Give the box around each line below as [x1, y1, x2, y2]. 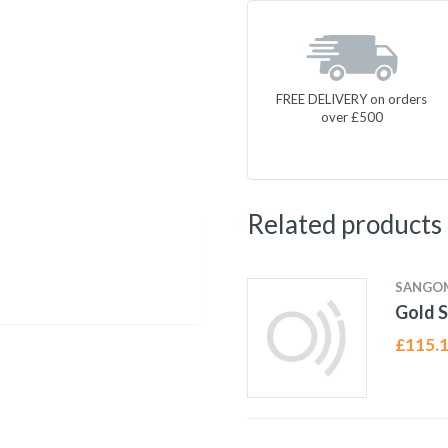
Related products [246, 208, 442, 240]
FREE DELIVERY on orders [276, 90, 428, 107]
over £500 [320, 108, 383, 125]
